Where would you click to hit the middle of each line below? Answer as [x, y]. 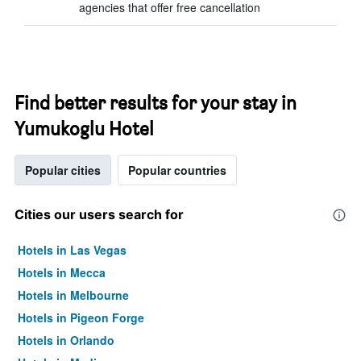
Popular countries [177, 170]
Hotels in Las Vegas [72, 250]
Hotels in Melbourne [73, 295]
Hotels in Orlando [66, 340]
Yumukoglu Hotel [84, 129]
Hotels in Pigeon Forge [81, 317]
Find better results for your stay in [156, 103]
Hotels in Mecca [62, 272]
